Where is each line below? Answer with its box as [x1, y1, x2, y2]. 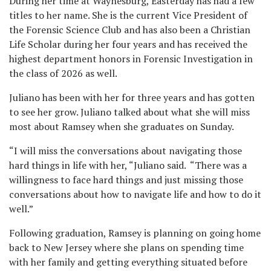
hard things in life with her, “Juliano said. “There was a [9, 158, 247, 172]
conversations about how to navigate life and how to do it [9, 188, 261, 201]
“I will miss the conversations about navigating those [9, 144, 242, 157]
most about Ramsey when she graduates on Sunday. [9, 120, 234, 133]
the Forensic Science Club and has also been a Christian [9, 23, 250, 36]
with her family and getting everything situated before [9, 255, 247, 269]
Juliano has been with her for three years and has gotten [9, 91, 255, 104]
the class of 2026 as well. [9, 67, 117, 80]
